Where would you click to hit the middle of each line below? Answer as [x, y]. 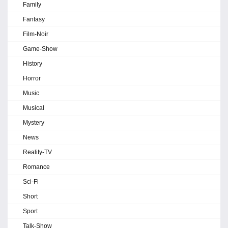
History [33, 63]
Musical [34, 108]
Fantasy [34, 19]
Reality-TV [37, 152]
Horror [32, 78]
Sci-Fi [31, 181]
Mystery [34, 122]
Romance [36, 167]
